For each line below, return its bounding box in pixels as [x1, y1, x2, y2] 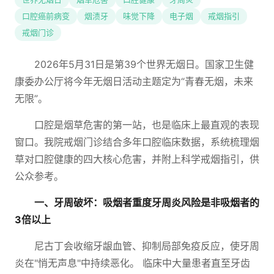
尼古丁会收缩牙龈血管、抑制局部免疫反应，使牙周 [34, 240, 259, 252]
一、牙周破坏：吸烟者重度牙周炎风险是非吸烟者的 [34, 196, 259, 209]
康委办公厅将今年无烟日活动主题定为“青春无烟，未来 [15, 75, 253, 87]
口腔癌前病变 [22, 11, 70, 21]
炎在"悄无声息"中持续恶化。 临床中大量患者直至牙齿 [15, 257, 250, 269]
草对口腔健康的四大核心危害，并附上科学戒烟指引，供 [15, 153, 259, 165]
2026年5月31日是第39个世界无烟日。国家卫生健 [34, 58, 254, 70]
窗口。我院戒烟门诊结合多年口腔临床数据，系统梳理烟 [15, 136, 259, 148]
